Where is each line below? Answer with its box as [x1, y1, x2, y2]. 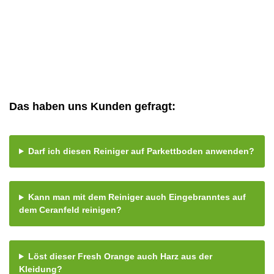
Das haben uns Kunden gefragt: [9, 100, 176, 113]
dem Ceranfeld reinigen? [19, 205, 122, 215]
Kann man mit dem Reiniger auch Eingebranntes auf [28, 192, 246, 202]
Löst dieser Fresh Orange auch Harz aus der [28, 251, 212, 261]
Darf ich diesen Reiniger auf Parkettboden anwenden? [28, 146, 254, 156]
